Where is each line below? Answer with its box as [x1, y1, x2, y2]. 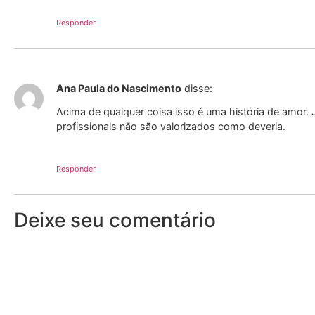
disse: [184, 82, 212, 95]
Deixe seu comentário [14, 208, 216, 233]
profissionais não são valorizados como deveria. [56, 120, 285, 132]
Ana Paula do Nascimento [56, 82, 181, 95]
